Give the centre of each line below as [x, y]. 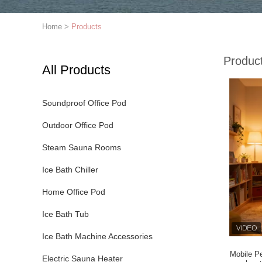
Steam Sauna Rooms [82, 147]
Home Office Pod [74, 192]
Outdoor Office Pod [78, 125]
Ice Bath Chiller [70, 170]
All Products [76, 70]
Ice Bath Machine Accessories [97, 236]
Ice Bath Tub [65, 214]
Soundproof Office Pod [84, 103]
